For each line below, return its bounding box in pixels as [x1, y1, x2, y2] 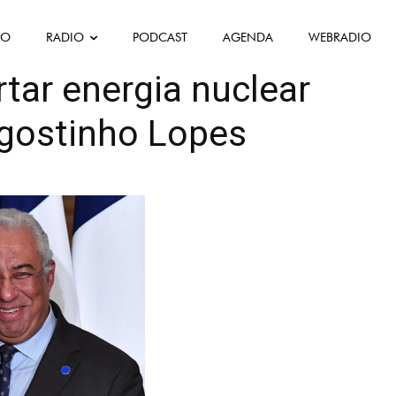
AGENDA [223, 30, 274, 44]
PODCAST [133, 30, 188, 44]
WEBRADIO [308, 30, 372, 44]
